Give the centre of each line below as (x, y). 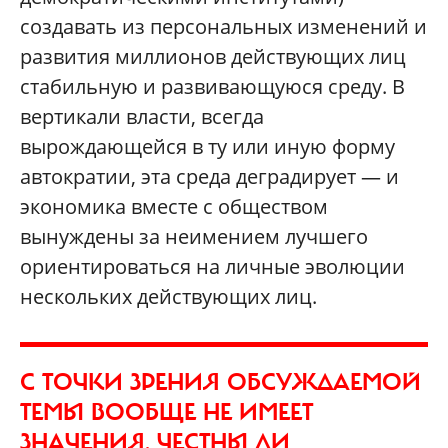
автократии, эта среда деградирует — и (209, 176)
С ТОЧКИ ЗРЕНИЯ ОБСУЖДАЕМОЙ (220, 381)
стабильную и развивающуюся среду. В (212, 86)
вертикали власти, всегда (142, 116)
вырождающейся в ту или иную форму (207, 146)
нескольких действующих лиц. (168, 296)
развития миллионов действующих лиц (213, 56)
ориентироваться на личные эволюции (212, 266)
